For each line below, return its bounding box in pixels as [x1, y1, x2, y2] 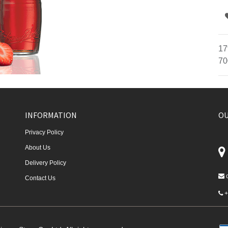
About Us [25, 144, 50, 151]
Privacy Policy [25, 129, 64, 136]
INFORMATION [25, 110, 77, 120]
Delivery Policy [25, 159, 66, 166]
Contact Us [25, 175, 55, 182]
